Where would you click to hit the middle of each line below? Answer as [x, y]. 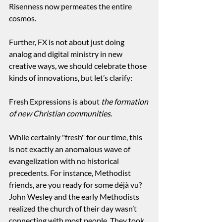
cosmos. [23, 18]
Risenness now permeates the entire [71, 6]
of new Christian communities [60, 113]
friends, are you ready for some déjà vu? [76, 185]
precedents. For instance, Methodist [71, 173]
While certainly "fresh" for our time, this [76, 137]
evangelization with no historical [65, 161]
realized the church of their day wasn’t [74, 209]
